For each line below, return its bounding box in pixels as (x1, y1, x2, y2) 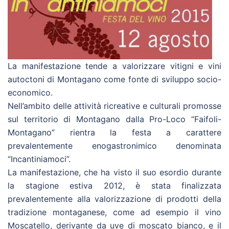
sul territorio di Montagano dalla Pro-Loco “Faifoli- (8, 113, 221, 124)
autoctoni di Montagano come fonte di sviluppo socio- (8, 74, 221, 84)
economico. (8, 87, 53, 98)
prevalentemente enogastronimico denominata (8, 140, 221, 151)
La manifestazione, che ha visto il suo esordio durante (8, 167, 221, 177)
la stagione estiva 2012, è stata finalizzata (8, 180, 221, 191)
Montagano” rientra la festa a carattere (8, 127, 221, 138)
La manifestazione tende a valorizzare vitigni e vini (8, 60, 221, 71)
